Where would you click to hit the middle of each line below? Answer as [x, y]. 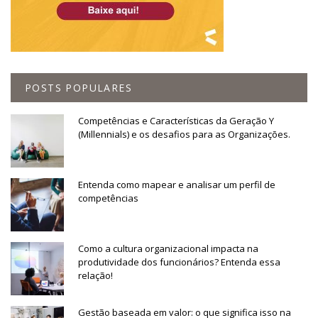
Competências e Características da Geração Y [176, 120]
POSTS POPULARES [78, 87]
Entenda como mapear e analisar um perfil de [177, 184]
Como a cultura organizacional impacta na [168, 248]
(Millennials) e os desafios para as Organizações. [184, 134]
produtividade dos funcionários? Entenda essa [179, 262]
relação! [95, 275]
